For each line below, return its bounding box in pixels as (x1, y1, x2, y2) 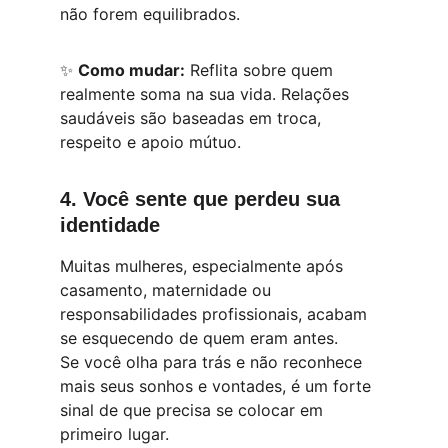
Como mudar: (78, 60, 185, 80)
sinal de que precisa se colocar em (60, 400, 328, 420)
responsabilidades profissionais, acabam (60, 304, 372, 324)
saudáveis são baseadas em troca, (60, 108, 326, 128)
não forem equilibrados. (60, 4, 240, 24)
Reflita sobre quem (185, 60, 338, 80)
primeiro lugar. (60, 424, 169, 444)
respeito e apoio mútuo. (60, 132, 241, 152)
